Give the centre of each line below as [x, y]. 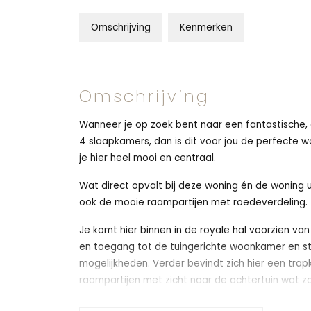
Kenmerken [206, 27]
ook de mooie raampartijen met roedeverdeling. [193, 202]
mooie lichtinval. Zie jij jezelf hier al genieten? [185, 297]
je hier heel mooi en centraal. [148, 158]
